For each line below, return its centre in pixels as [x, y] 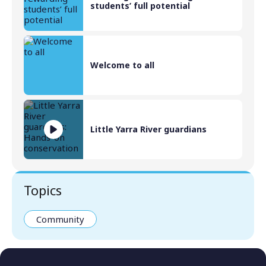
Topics [43, 190]
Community [60, 219]
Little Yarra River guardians [148, 129]
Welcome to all [122, 65]
